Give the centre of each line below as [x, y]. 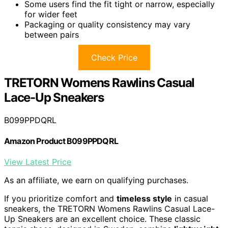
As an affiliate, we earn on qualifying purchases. [96, 180]
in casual [190, 199]
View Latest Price [38, 162]
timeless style [144, 199]
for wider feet [51, 14]
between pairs [52, 34]
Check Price [114, 57]
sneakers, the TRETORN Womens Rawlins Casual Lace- [109, 209]
